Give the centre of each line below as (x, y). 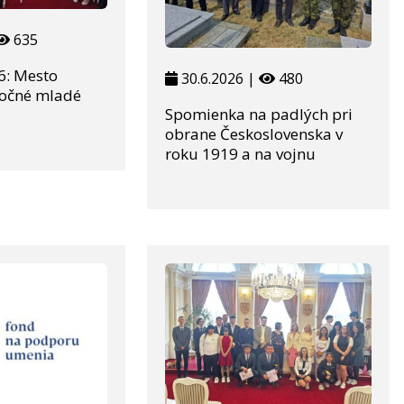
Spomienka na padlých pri (258, 115)
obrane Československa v (253, 134)
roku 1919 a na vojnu (240, 154)
